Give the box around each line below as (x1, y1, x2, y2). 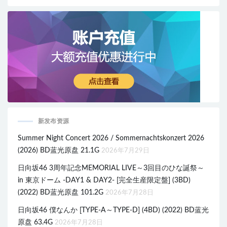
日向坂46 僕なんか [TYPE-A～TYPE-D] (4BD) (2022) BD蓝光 (18, 207, 209, 214)
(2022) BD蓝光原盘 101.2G (18, 189, 103, 197)
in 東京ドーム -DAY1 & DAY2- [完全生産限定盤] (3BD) (18, 177, 191, 184)
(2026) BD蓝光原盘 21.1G (18, 147, 99, 155)
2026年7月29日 (101, 147, 149, 155)
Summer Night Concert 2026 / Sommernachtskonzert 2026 (18, 135, 204, 142)
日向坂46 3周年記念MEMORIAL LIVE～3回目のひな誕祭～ (18, 165, 204, 172)
